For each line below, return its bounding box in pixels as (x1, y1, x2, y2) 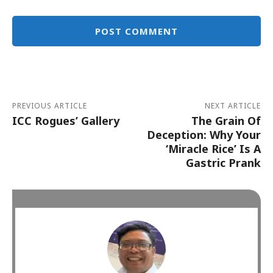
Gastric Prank (185, 155, 261, 170)
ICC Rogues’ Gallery (12, 113, 119, 128)
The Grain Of (191, 113, 261, 128)
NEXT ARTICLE (204, 100, 261, 111)
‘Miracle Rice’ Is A (165, 141, 261, 156)
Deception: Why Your (146, 127, 261, 142)
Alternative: (12, 47, 57, 58)
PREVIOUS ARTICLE (12, 100, 87, 111)
